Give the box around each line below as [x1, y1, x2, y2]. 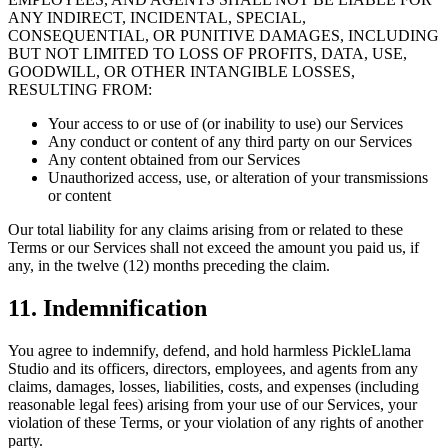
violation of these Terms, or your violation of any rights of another [8, 413, 423, 431]
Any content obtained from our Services [48, 150, 300, 168]
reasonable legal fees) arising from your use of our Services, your [8, 395, 417, 413]
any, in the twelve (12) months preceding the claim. [8, 256, 330, 274]
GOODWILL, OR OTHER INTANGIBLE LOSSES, [8, 62, 355, 80]
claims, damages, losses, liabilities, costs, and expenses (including [8, 377, 419, 395]
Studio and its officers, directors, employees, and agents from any [8, 359, 418, 377]
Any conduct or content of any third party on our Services [48, 132, 412, 150]
